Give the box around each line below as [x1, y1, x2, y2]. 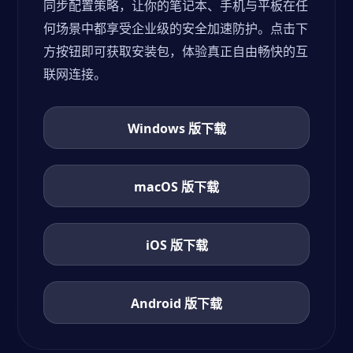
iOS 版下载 [145, 236, 208, 254]
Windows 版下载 [127, 120, 226, 137]
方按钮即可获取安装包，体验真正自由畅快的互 [43, 43, 308, 60]
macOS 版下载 [134, 178, 219, 195]
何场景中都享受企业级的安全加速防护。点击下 [43, 20, 308, 37]
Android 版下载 [131, 295, 222, 312]
